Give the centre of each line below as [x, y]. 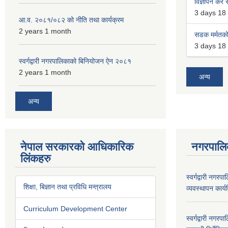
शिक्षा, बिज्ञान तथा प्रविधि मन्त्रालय [67, 187]
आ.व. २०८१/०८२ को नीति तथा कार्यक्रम [71, 20]
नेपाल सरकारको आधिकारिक [77, 147]
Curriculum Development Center [75, 208]
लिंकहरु [36, 158]
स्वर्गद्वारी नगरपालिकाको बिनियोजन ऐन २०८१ [75, 61]
